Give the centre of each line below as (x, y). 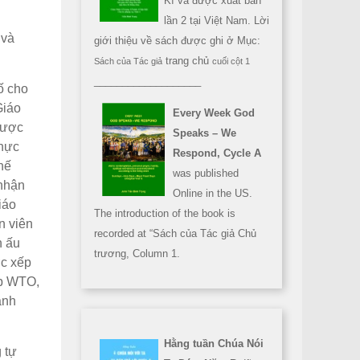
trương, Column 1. (137, 254)
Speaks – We (205, 133)
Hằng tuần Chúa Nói (214, 344)
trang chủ (187, 61)
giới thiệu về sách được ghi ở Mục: (177, 41)
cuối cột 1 (231, 61)
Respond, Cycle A (217, 153)
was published (206, 173)
